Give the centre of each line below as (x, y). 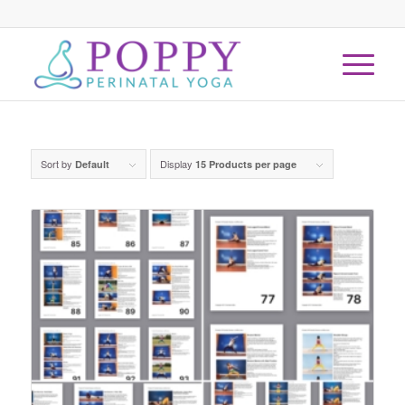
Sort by (57, 164)
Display (177, 164)
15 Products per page (245, 164)
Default (92, 164)
